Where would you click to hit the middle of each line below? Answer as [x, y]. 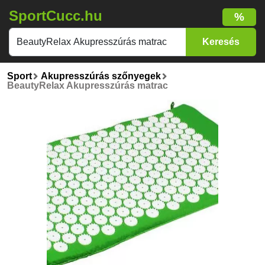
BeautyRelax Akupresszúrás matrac [88, 85]
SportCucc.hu [56, 16]
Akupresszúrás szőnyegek [101, 76]
